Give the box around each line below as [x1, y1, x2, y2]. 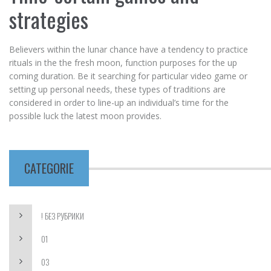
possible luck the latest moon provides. [9, 110, 162, 122]
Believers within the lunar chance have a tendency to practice [9, 44, 248, 55]
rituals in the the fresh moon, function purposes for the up [9, 57, 237, 68]
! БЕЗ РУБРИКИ [41, 209, 84, 222]
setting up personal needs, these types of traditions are [9, 83, 226, 95]
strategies [9, 3, 88, 35]
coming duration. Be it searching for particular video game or [9, 70, 247, 82]
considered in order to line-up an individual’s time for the [9, 97, 229, 108]
